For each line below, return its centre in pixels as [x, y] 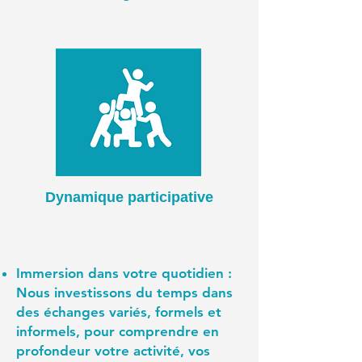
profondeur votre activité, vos [113, 351]
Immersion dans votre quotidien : [124, 273]
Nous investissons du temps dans [124, 293]
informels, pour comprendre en [118, 331]
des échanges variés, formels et [119, 312]
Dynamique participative [129, 197]
